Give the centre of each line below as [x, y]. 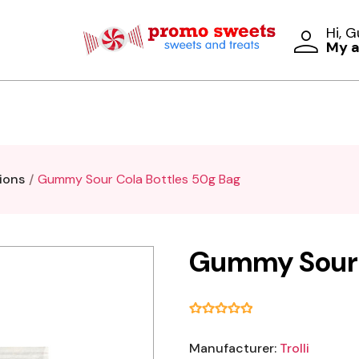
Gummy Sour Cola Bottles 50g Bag [139, 179]
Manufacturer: [233, 348]
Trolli [294, 348]
